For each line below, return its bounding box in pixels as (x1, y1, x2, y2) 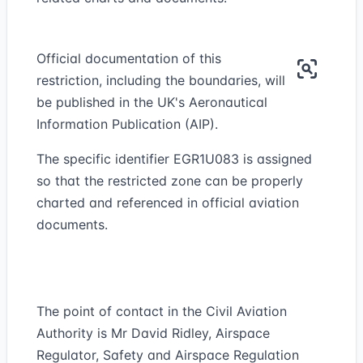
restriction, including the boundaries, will (36, 72, 285, 88)
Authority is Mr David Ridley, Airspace (36, 325, 270, 341)
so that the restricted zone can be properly (36, 173, 303, 189)
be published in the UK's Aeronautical (36, 94, 267, 110)
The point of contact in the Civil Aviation (36, 303, 287, 319)
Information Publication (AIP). (36, 116, 218, 132)
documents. (36, 216, 108, 233)
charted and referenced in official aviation (36, 194, 299, 211)
